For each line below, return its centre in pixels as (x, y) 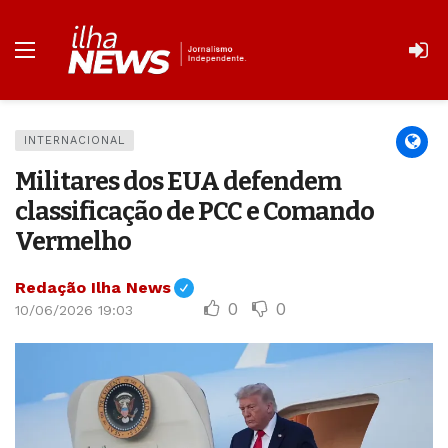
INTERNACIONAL (74, 140)
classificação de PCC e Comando (194, 211)
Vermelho (73, 241)
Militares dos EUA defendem (178, 181)
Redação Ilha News (93, 287)
